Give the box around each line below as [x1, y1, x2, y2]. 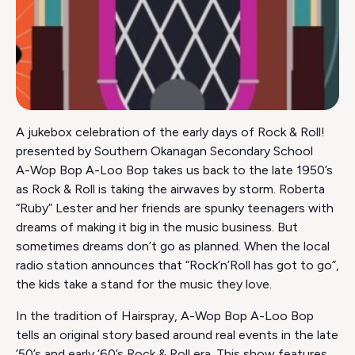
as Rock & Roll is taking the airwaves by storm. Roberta [16, 181, 325, 197]
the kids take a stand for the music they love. [16, 277, 272, 292]
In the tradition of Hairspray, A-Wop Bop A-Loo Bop [16, 308, 314, 324]
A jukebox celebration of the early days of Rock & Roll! [16, 124, 325, 140]
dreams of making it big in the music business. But [16, 219, 298, 235]
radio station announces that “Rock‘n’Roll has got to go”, [16, 258, 339, 273]
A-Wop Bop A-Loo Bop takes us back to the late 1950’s [16, 162, 333, 178]
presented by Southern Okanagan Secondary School [16, 143, 313, 159]
